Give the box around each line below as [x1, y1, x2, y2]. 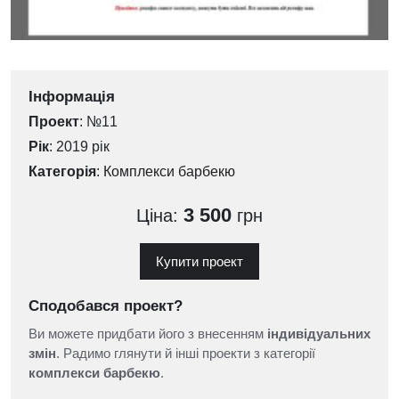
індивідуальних [267, 325, 370, 341]
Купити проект [156, 253, 243, 269]
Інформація [28, 87, 115, 105]
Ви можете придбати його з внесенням [28, 325, 267, 341]
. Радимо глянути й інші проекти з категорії [56, 345, 315, 361]
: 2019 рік [49, 138, 110, 154]
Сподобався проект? [28, 297, 183, 314]
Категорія [28, 163, 96, 179]
